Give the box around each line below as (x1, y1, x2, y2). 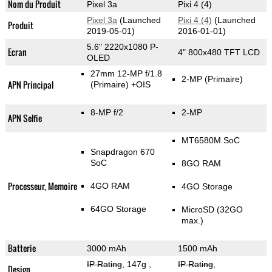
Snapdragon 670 (90, 147, 155, 157)
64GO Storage (90, 204, 146, 214)
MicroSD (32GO (181, 205, 243, 215)
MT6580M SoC (181, 135, 240, 146)
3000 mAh (86, 243, 126, 254)
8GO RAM (181, 158, 221, 169)
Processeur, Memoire (7, 180, 77, 193)
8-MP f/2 (90, 107, 123, 118)
